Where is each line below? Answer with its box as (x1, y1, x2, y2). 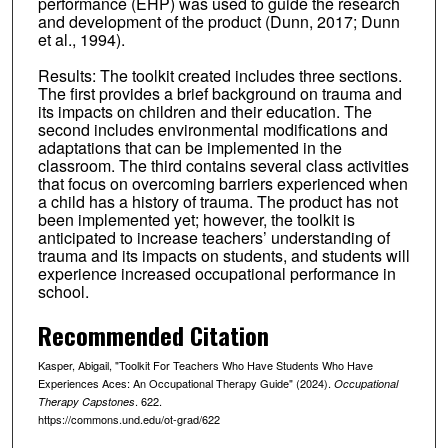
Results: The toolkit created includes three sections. (37, 64, 402, 88)
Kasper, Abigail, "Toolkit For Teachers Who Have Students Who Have (37, 357, 373, 374)
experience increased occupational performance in (37, 262, 396, 286)
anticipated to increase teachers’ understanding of (37, 226, 390, 250)
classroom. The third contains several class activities (37, 154, 409, 178)
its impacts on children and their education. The (37, 100, 372, 124)
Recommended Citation (37, 317, 269, 354)
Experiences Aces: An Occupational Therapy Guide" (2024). (37, 375, 334, 392)
